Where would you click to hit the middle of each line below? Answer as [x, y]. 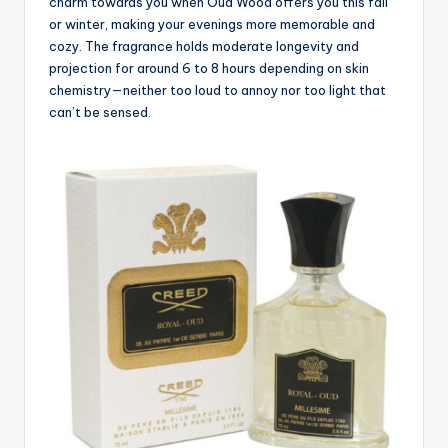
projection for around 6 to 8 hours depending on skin [209, 68]
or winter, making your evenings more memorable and [212, 24]
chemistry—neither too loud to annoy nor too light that [217, 90]
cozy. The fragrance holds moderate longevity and [204, 46]
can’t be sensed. [101, 112]
